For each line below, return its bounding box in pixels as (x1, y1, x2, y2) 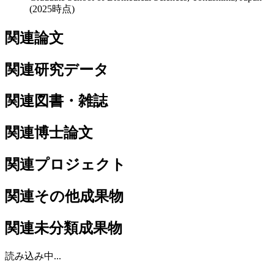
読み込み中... (5, 250, 61, 261)
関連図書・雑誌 (5, 93, 108, 109)
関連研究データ (5, 61, 109, 78)
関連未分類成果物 (5, 220, 122, 237)
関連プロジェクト (5, 157, 126, 173)
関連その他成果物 (5, 188, 124, 205)
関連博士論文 (5, 125, 93, 141)
